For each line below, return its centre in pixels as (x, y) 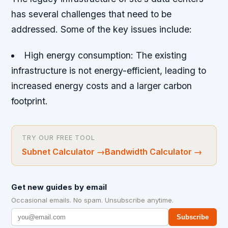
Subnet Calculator (59, 151)
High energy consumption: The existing (105, 55)
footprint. (30, 101)
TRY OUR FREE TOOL (59, 137)
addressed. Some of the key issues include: (102, 29)
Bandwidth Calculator (149, 151)
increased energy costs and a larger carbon (102, 85)
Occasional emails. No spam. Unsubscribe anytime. (93, 200)
